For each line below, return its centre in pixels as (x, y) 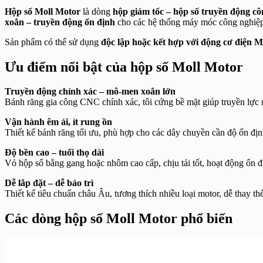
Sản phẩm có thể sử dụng (53, 42)
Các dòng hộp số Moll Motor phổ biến (119, 219)
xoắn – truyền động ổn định (60, 22)
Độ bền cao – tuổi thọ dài (54, 153)
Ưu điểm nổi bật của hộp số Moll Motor (124, 67)
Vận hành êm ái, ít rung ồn (58, 122)
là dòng (97, 11)
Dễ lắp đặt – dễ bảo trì (49, 183)
